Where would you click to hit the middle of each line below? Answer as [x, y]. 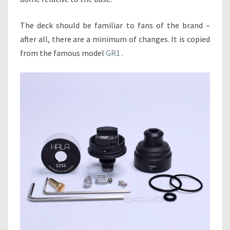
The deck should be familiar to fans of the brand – [115, 25]
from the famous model [63, 53]
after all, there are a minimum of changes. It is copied [115, 39]
